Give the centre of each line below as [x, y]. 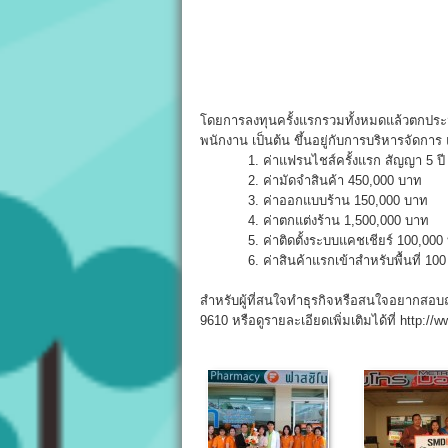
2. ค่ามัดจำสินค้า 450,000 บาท [311, 180]
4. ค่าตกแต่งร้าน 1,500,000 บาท [314, 220]
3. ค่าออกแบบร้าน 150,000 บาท [314, 200]
